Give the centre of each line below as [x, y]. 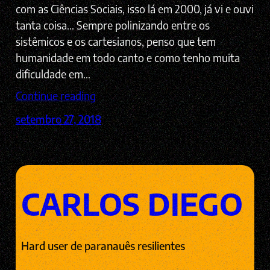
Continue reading [55, 96]
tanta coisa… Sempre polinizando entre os [112, 25]
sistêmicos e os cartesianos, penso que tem [115, 42]
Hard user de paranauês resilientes [103, 245]
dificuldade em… [53, 74]
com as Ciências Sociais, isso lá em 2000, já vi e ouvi [134, 9]
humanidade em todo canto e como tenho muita [127, 58]
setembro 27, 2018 [58, 119]
